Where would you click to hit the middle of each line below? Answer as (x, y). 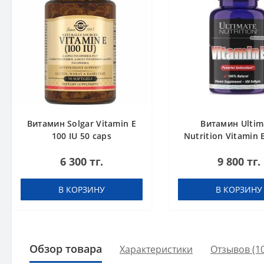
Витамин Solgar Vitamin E (81, 123)
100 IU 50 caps (81, 136)
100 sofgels (239, 148)
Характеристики (156, 249)
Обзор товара (66, 249)
